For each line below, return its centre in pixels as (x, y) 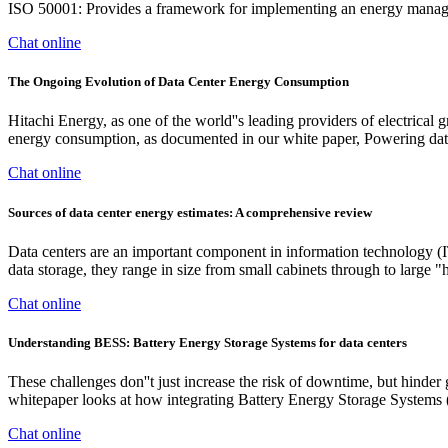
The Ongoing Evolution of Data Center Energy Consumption (178, 82)
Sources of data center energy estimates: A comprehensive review (190, 212)
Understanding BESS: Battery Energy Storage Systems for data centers (207, 342)
